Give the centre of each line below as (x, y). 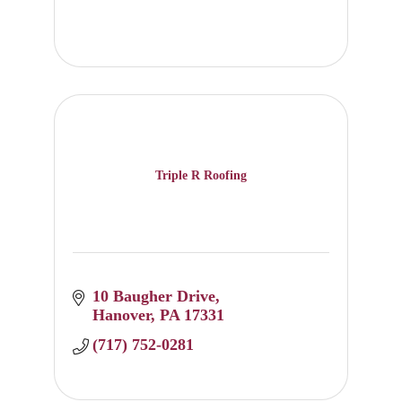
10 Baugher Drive (154, 297)
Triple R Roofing (201, 175)
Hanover (122, 315)
